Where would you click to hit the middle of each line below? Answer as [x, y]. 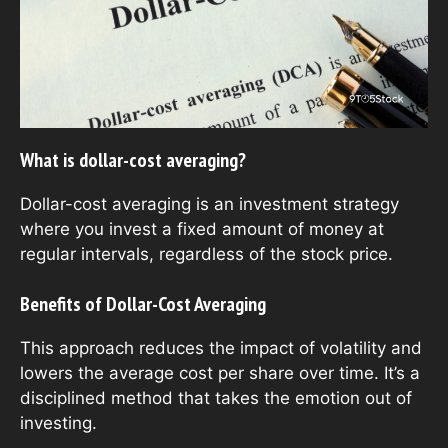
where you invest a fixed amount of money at [202, 228]
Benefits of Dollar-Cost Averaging [143, 304]
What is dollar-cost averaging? [133, 159]
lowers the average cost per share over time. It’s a [220, 373]
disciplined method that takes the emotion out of [216, 398]
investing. [58, 423]
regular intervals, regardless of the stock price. [206, 253]
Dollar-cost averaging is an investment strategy [209, 203]
